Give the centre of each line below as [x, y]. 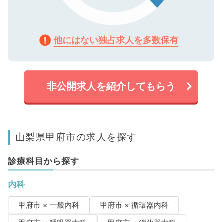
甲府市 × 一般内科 [49, 205]
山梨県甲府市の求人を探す [76, 137]
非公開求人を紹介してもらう [111, 86]
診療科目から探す [43, 161]
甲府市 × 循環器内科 [134, 205]
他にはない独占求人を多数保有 [116, 40]
